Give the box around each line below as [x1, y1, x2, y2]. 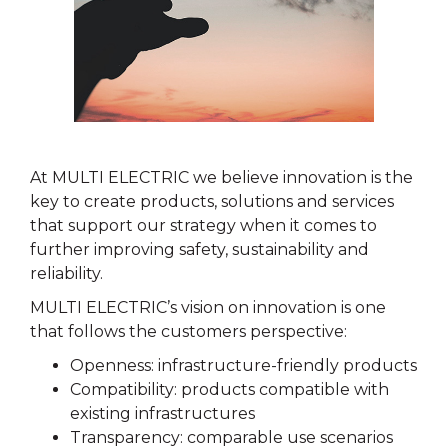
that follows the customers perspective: [30, 322, 347, 341]
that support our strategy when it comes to [30, 216, 377, 235]
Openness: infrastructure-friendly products [70, 356, 417, 375]
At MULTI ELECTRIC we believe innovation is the [30, 168, 413, 187]
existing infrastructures [70, 404, 255, 423]
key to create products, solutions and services [30, 192, 394, 211]
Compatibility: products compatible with [70, 380, 389, 399]
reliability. [30, 264, 103, 283]
